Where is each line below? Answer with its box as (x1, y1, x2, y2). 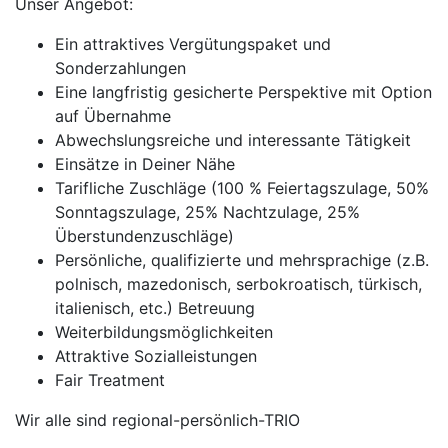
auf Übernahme (55, 106, 171, 126)
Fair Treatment (55, 370, 165, 390)
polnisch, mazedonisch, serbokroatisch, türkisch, (55, 274, 422, 294)
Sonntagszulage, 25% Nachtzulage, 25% (55, 202, 360, 222)
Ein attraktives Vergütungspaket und (55, 34, 331, 54)
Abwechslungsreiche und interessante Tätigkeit (55, 130, 411, 150)
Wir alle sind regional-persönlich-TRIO (15, 410, 300, 430)
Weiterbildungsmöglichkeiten (55, 322, 273, 342)
